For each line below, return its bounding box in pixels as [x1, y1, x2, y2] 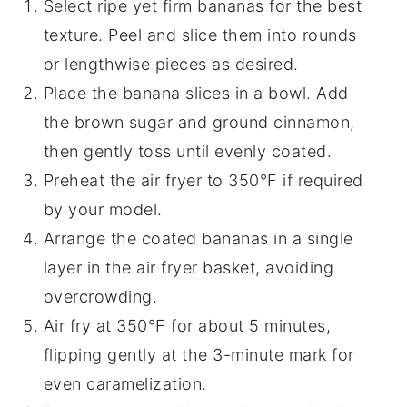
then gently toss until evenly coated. [43, 142, 333, 162]
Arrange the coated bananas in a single [43, 229, 353, 249]
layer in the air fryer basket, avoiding [43, 258, 334, 278]
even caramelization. [43, 374, 207, 394]
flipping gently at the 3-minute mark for [43, 345, 354, 365]
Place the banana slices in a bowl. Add [43, 84, 349, 104]
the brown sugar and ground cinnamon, [43, 113, 355, 133]
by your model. [43, 200, 163, 220]
